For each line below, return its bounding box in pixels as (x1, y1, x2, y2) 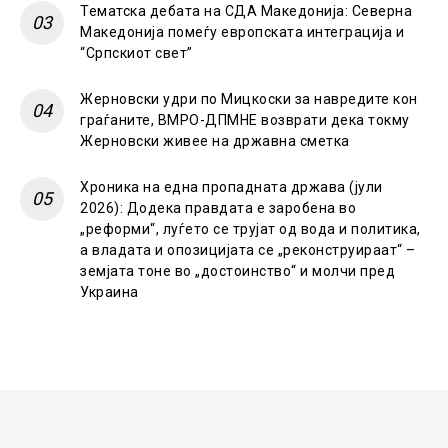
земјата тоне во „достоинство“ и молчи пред (80, 263, 395, 280)
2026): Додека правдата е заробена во (80, 200, 356, 217)
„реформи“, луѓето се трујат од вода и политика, (80, 221, 421, 238)
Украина (80, 284, 139, 301)
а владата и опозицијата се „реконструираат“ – (80, 242, 416, 259)
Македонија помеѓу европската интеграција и (80, 24, 404, 41)
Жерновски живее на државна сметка (80, 133, 350, 150)
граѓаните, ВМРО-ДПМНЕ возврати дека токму (80, 112, 410, 129)
